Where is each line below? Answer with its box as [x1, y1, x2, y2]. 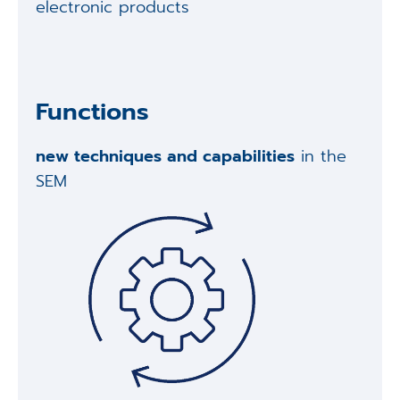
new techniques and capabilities [35, 144, 295, 170]
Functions [35, 94, 149, 130]
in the [294, 144, 346, 170]
